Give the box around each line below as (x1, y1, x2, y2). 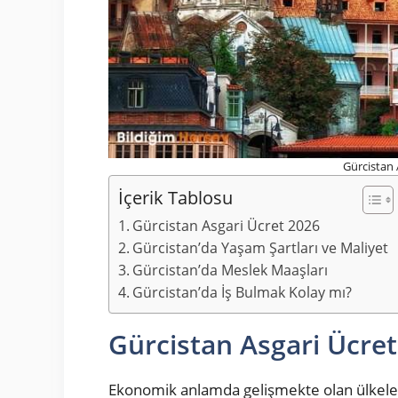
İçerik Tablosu (118, 184, 233, 210)
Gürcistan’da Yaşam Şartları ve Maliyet (132, 237, 389, 258)
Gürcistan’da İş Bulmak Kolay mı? (132, 282, 353, 302)
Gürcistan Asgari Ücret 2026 (132, 215, 321, 235)
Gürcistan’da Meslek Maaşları (132, 259, 329, 280)
